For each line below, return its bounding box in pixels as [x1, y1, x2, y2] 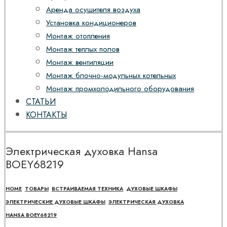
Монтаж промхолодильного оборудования [46, 83, 194, 95]
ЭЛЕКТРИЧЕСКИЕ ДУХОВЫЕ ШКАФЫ [6, 198, 105, 206]
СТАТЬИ [26, 96, 56, 108]
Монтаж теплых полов [46, 44, 120, 55]
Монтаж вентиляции [46, 57, 113, 68]
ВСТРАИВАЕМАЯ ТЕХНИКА [52, 184, 123, 193]
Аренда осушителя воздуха [46, 4, 140, 16]
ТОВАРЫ [25, 184, 49, 193]
